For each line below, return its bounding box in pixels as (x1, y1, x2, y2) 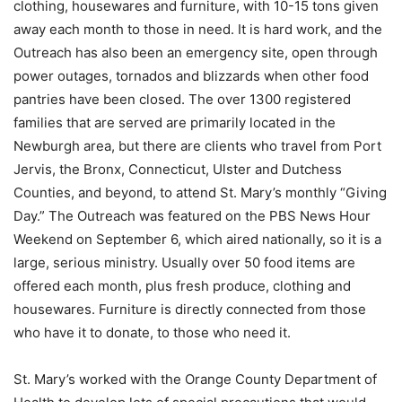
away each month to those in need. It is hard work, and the (13, 21, 382, 38)
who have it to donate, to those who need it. (13, 324, 291, 341)
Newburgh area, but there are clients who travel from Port (13, 137, 381, 154)
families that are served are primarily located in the (13, 114, 336, 131)
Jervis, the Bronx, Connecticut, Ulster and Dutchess (13, 161, 342, 178)
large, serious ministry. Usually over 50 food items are (13, 254, 355, 271)
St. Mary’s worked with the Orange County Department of (13, 371, 377, 388)
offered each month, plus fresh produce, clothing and (13, 277, 351, 294)
